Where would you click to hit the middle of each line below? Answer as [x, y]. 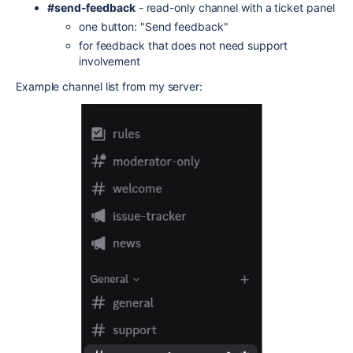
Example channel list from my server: [109, 86]
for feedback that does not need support [183, 45]
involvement [110, 61]
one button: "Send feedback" [154, 26]
